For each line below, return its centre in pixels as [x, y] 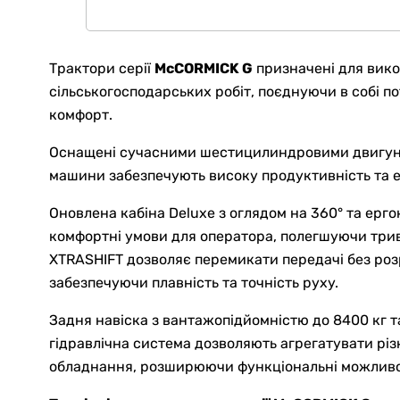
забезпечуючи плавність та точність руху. [194, 283]
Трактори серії [102, 69]
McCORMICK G [204, 69]
